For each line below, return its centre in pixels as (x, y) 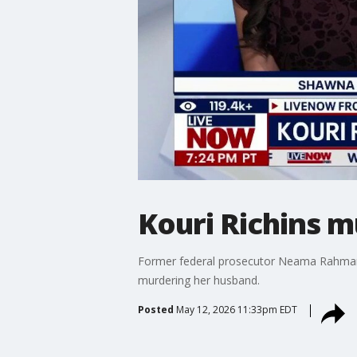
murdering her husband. (198, 280)
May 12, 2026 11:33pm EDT (236, 309)
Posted (155, 309)
